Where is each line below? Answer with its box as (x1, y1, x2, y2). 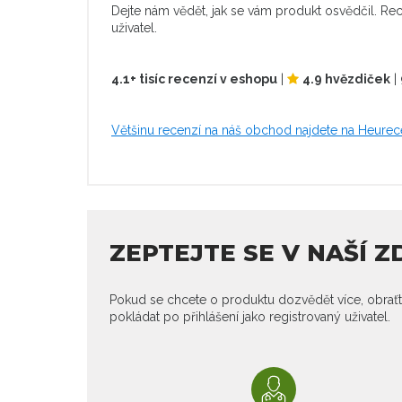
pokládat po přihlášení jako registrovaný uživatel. (109, 310, 390, 325)
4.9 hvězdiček (302, 72, 390, 87)
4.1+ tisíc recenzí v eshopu (111, 72, 277, 87)
